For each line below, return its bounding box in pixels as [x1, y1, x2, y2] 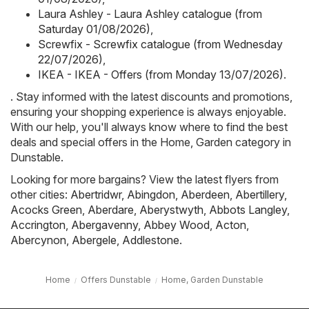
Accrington [10, 217, 66, 232]
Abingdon [127, 187, 175, 201]
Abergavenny [71, 217, 138, 232]
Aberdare [88, 202, 134, 217]
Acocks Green [10, 202, 82, 217]
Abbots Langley [209, 202, 287, 217]
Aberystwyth [139, 202, 203, 217]
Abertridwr [70, 187, 121, 201]
